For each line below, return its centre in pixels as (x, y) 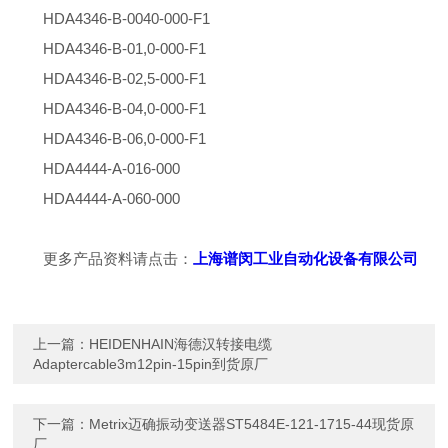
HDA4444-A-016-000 (112, 169)
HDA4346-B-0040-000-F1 (127, 19)
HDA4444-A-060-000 (112, 199)
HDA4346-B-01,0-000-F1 (125, 49)
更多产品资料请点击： (118, 259)
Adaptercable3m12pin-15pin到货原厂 (151, 364)
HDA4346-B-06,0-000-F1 (125, 139)
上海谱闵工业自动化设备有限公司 (306, 259)
